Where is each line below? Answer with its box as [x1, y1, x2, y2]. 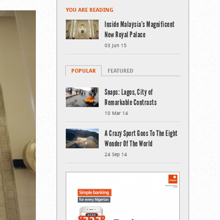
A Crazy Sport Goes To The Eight [105, 129, 178, 138]
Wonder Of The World [105, 139, 153, 148]
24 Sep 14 [105, 151, 127, 158]
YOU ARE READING [66, 6, 113, 13]
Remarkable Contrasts [105, 98, 157, 107]
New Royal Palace [105, 30, 145, 39]
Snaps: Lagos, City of [105, 87, 153, 97]
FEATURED [108, 67, 134, 74]
